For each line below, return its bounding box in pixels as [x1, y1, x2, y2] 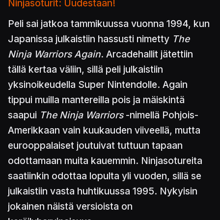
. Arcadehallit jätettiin [101, 48, 193, 60]
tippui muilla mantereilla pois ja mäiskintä [8, 94, 185, 106]
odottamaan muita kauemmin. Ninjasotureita [8, 155, 202, 167]
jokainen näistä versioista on [8, 200, 133, 213]
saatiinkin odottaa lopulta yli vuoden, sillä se [8, 170, 201, 182]
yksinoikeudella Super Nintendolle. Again [8, 79, 188, 91]
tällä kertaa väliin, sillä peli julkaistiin [8, 63, 163, 76]
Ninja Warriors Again [8, 48, 101, 60]
